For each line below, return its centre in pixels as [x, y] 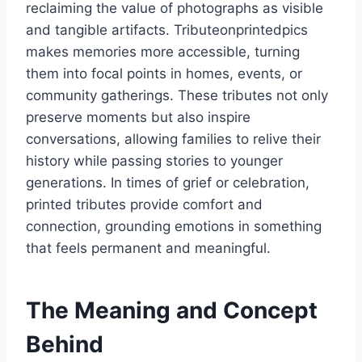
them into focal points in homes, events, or [164, 74]
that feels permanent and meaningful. [148, 248]
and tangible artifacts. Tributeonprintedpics [167, 30]
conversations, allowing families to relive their [173, 139]
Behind [65, 345]
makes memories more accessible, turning [163, 52]
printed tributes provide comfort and [144, 205]
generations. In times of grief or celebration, [168, 183]
